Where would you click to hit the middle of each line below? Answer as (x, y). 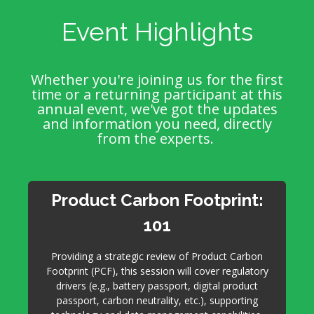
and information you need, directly (157, 124)
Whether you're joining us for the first (157, 80)
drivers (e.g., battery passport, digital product (157, 286)
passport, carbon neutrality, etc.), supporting (157, 300)
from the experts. (157, 138)
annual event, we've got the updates (157, 109)
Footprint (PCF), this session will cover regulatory (157, 271)
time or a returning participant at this (157, 94)
